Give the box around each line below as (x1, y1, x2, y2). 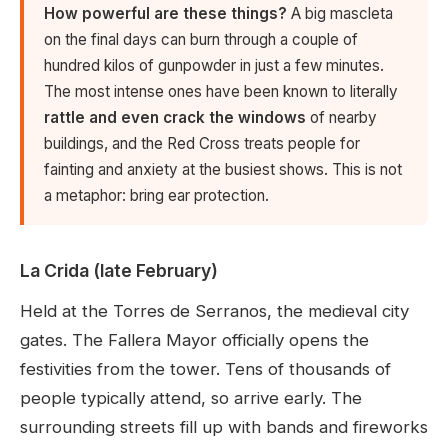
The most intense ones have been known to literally (44, 82, 398, 102)
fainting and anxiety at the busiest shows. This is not (44, 160, 402, 180)
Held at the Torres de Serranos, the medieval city (20, 301, 409, 322)
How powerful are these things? (44, 4, 287, 24)
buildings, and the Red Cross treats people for (44, 134, 360, 154)
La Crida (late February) (20, 260, 218, 282)
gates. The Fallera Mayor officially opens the (20, 330, 369, 351)
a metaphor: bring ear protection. (44, 186, 269, 206)
